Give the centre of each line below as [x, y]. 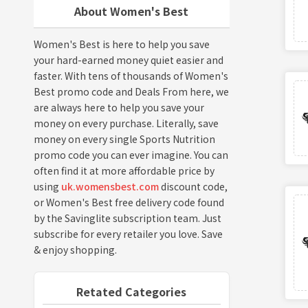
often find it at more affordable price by [124, 170]
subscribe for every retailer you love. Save [128, 233]
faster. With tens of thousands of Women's [131, 75]
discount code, [193, 186]
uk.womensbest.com [110, 186]
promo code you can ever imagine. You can [131, 154]
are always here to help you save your [119, 107]
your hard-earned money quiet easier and [128, 59]
